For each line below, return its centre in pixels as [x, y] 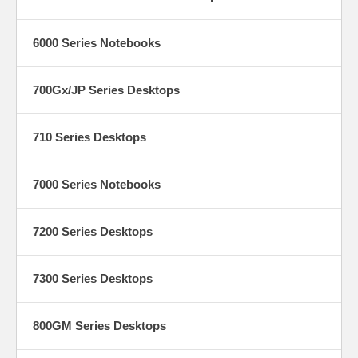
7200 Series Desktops [93, 231]
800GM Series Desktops [99, 325]
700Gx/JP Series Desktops [106, 89]
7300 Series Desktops [93, 278]
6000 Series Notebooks [97, 42]
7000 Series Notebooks [97, 184]
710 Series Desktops [89, 137]
